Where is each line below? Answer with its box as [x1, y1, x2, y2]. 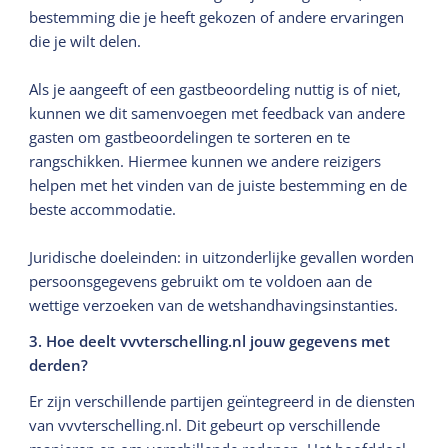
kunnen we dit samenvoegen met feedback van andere [29, 102, 406, 123]
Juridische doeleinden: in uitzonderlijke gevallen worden [29, 246, 415, 267]
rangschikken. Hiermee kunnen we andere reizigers [29, 150, 382, 171]
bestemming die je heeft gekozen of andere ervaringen [29, 6, 405, 27]
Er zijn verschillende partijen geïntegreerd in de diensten [29, 390, 416, 411]
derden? [29, 354, 89, 375]
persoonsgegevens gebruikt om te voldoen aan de [29, 270, 373, 291]
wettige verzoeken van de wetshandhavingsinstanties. [29, 294, 399, 315]
